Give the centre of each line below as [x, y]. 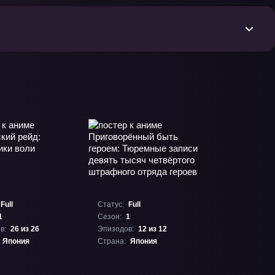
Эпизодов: [116, 229]
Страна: [112, 242]
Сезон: [110, 217]
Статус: [111, 205]
